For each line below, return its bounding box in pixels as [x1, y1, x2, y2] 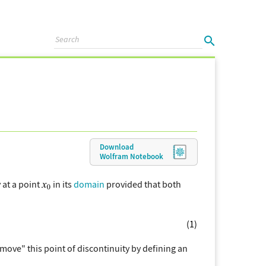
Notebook [130, 151, 163, 161]
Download [100, 141, 134, 152]
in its [51, 178, 74, 190]
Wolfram [100, 151, 130, 161]
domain [74, 178, 104, 190]
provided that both [104, 178, 181, 190]
